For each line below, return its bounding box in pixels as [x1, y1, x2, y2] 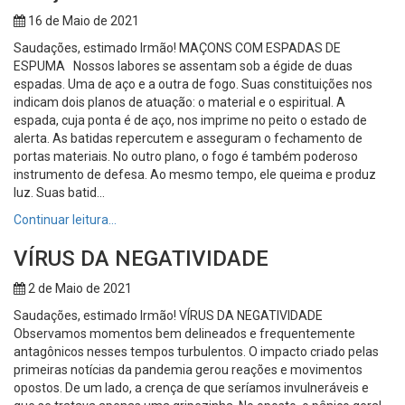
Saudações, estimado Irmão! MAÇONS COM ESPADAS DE [14, 40, 341, 55]
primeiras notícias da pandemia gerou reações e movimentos [14, 362, 363, 377]
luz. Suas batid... [14, 184, 105, 200]
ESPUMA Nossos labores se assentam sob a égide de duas [14, 58, 353, 73]
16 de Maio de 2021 [25, 13, 139, 28]
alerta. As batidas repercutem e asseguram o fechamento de [14, 130, 363, 146]
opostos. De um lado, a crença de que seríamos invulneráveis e [14, 380, 369, 395]
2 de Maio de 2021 [25, 280, 132, 296]
